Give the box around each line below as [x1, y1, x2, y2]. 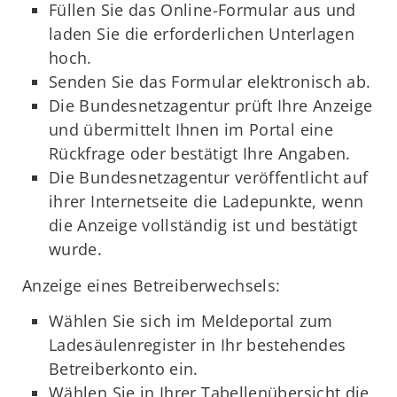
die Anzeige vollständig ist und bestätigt [49, 214, 358, 237]
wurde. [49, 238, 103, 261]
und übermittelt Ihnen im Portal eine [49, 119, 333, 141]
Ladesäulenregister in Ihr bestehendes [49, 334, 346, 356]
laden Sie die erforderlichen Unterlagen [49, 23, 355, 45]
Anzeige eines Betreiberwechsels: [22, 274, 281, 296]
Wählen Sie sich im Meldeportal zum [49, 310, 333, 332]
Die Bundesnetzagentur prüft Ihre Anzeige [49, 95, 373, 117]
